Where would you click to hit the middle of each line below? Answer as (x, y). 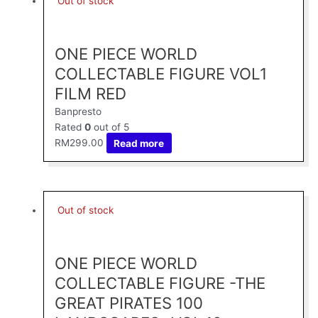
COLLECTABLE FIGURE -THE (160, 283)
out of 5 (110, 127)
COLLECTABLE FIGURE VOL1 (161, 74)
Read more (139, 143)
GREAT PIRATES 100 (129, 303)
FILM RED (91, 94)
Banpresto (78, 112)
